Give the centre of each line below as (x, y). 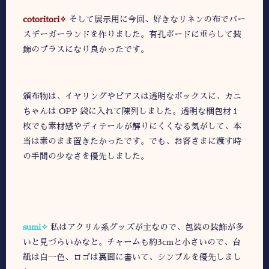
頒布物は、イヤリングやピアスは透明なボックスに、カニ (132, 96)
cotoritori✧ (45, 19)
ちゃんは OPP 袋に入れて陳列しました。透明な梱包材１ (131, 111)
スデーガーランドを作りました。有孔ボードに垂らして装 (132, 34)
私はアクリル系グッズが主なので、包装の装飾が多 (147, 227)
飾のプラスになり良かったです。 (86, 49)
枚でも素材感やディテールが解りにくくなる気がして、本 (132, 126)
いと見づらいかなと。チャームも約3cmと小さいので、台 (132, 242)
